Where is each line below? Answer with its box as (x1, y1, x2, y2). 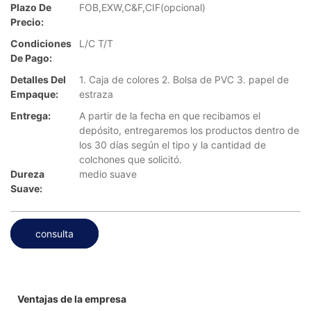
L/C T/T (79, 37, 113, 50)
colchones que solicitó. (79, 153, 182, 166)
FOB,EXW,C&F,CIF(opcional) (79, 1, 205, 14)
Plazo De (10, 1, 51, 14)
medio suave (79, 168, 137, 180)
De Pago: (10, 52, 52, 65)
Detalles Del (10, 74, 66, 86)
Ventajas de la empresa (17, 292, 126, 305)
